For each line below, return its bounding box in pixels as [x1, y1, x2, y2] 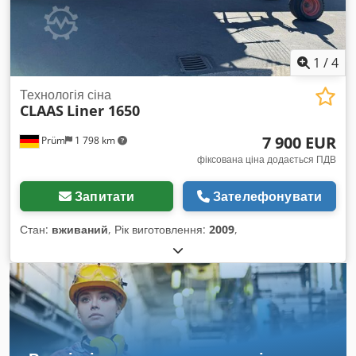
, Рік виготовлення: [108, 222, 209, 237]
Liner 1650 [67, 101, 140, 120]
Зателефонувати [212, 188, 323, 205]
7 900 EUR [262, 132, 336, 153]
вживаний [52, 222, 108, 237]
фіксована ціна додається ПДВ [197, 153, 336, 166]
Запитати [75, 188, 135, 205]
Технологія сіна [20, 86, 111, 103]
